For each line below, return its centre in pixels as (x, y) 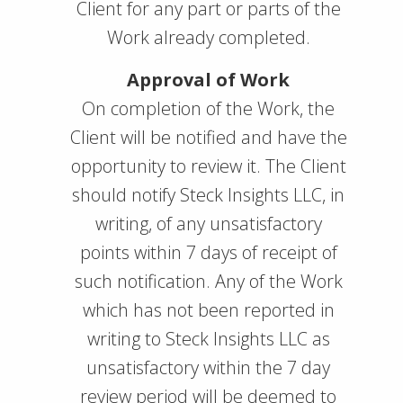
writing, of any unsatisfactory (208, 224)
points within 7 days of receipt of (208, 252)
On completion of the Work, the (208, 108)
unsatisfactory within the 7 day (208, 367)
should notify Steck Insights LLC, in (208, 195)
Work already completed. (208, 37)
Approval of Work (208, 80)
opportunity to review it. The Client (208, 166)
